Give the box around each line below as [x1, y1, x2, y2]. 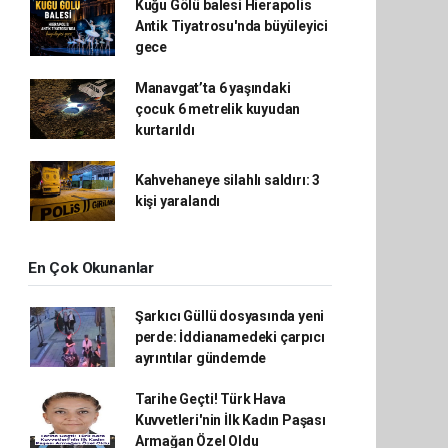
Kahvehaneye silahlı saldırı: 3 [134, 171, 321, 188]
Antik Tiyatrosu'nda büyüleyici [134, 17, 329, 34]
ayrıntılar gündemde [134, 349, 267, 366]
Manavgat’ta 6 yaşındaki [134, 79, 291, 96]
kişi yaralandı [134, 192, 221, 209]
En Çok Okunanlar [28, 258, 154, 277]
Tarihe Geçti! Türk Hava [134, 390, 286, 407]
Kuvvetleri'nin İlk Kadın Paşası [134, 411, 326, 428]
